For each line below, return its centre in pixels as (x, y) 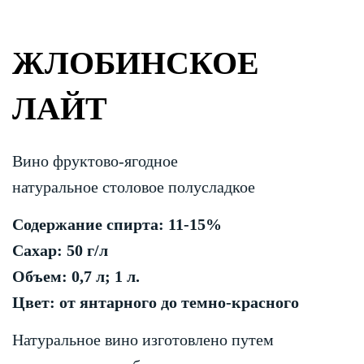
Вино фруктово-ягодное (95, 160)
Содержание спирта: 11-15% (117, 224)
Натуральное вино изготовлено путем (143, 339)
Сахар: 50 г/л (60, 250)
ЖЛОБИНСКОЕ (136, 63)
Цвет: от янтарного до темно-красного (158, 302)
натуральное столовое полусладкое (136, 186)
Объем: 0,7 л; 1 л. (76, 276)
